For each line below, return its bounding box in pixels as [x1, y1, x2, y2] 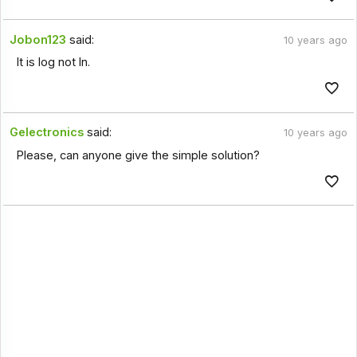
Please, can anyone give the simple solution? [15, 147, 260, 163]
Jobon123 [10, 32, 67, 47]
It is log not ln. [15, 55, 90, 69]
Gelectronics [10, 125, 84, 140]
